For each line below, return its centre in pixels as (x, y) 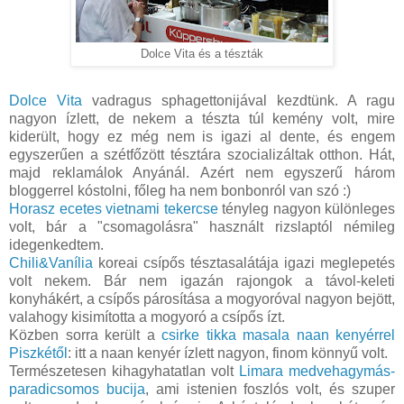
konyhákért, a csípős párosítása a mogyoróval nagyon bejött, (202, 299)
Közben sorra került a (85, 335)
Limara (261, 372)
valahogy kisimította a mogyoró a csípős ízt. (147, 317)
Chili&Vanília (51, 263)
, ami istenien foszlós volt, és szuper (270, 390)
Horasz (32, 209)
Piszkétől (38, 353)
